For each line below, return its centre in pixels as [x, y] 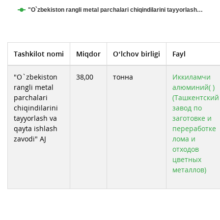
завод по [187, 108]
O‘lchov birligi [137, 54]
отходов [186, 149]
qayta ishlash [36, 129]
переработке [194, 129]
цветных [187, 160]
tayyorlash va [35, 118]
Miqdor [88, 54]
